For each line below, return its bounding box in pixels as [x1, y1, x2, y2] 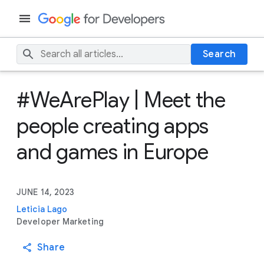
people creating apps [16, 113, 209, 139]
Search [202, 48, 236, 60]
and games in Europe [16, 138, 209, 165]
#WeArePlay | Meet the [16, 87, 226, 113]
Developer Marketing [16, 216, 104, 227]
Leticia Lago [16, 204, 68, 214]
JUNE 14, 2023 [16, 187, 75, 197]
